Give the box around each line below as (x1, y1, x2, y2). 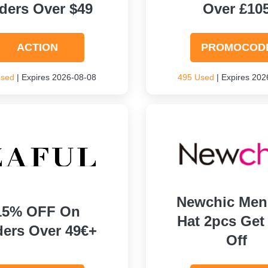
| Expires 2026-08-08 (14, 72, 97, 82)
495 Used (177, 72, 214, 82)
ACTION (16, 41, 58, 53)
